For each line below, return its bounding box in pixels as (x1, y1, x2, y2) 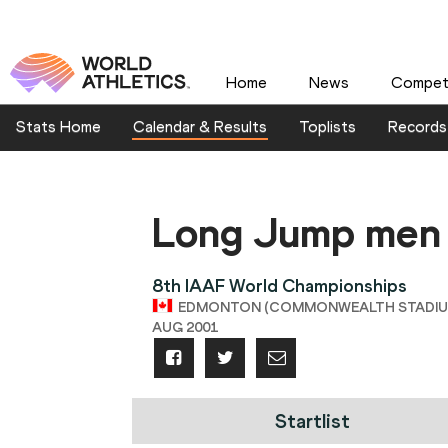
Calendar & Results (133, 117, 267, 137)
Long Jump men (152, 207, 441, 259)
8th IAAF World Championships (152, 275, 407, 298)
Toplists (299, 117, 356, 137)
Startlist (274, 409, 350, 434)
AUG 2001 (152, 319, 218, 337)
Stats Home (16, 117, 101, 137)
